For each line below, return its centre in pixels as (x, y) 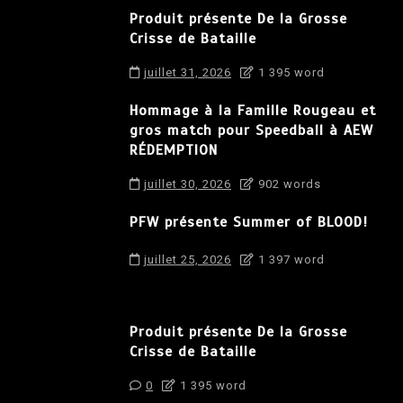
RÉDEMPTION (174, 150)
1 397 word (290, 259)
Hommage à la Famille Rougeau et (253, 110)
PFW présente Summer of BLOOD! (249, 222)
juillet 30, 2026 (188, 184)
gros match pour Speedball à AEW (251, 130)
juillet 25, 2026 (188, 259)
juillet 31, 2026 (188, 72)
